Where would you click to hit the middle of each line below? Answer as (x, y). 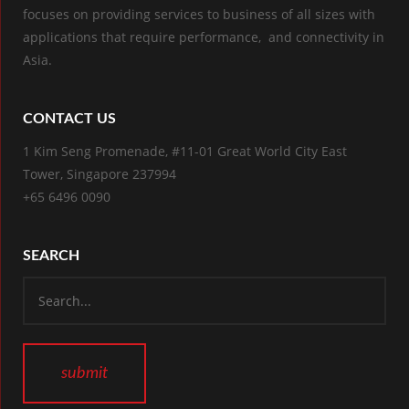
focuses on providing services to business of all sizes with (199, 14)
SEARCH (51, 256)
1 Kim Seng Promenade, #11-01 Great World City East (185, 151)
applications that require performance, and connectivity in (204, 37)
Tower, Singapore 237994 (100, 174)
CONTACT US (69, 119)
